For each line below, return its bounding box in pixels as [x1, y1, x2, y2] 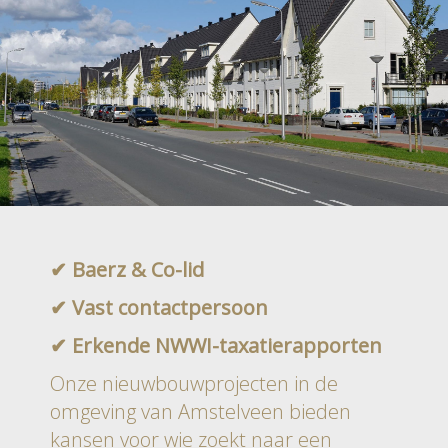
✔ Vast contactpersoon [50, 293, 268, 321]
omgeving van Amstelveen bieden [50, 397, 351, 425]
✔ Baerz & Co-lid [50, 255, 204, 283]
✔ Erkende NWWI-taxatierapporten [50, 331, 382, 359]
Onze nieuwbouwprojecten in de [50, 369, 338, 397]
